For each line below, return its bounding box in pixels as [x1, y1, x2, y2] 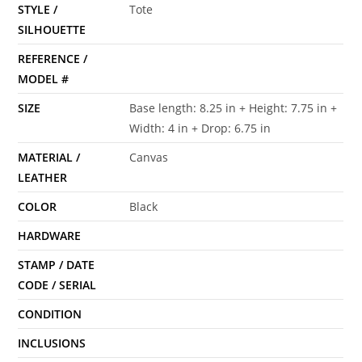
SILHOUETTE [18, 21, 86, 37]
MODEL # [18, 70, 69, 86]
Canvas [129, 149, 169, 165]
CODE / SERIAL [18, 276, 97, 293]
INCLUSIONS [18, 335, 86, 351]
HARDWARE [18, 227, 82, 243]
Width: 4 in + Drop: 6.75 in [129, 120, 271, 136]
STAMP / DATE [18, 256, 95, 272]
